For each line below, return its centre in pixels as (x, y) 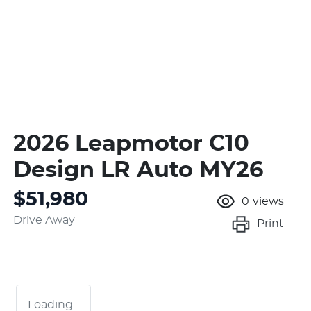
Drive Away (44, 220)
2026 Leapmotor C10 (131, 143)
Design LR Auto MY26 (138, 170)
